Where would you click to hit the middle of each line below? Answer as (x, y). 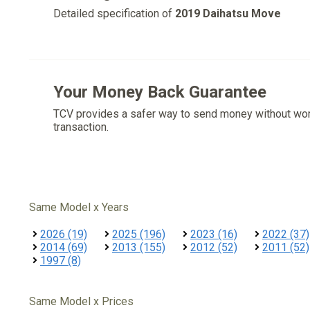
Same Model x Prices (81, 301)
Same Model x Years (79, 207)
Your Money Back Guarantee (160, 92)
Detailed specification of (114, 13)
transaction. (81, 127)
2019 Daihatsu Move (228, 13)
